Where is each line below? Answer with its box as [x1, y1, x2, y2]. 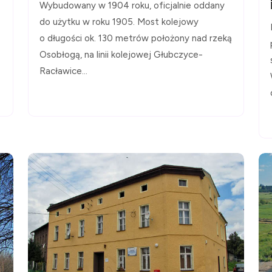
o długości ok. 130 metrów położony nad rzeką [39, 33, 232, 44]
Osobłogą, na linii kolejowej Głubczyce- [39, 49, 203, 61]
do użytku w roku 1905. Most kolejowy [39, 16, 199, 28]
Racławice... [39, 66, 87, 77]
